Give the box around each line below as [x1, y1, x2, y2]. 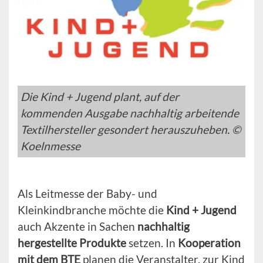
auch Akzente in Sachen [18, 220, 137, 234]
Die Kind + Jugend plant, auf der [21, 90, 179, 104]
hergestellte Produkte [18, 236, 126, 250]
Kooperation [178, 236, 241, 250]
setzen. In [126, 236, 178, 250]
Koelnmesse [21, 139, 80, 153]
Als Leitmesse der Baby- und [18, 187, 157, 201]
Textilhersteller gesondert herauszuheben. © [21, 123, 241, 137]
